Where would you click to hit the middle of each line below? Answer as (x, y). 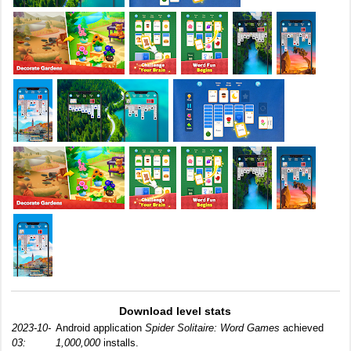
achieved (302, 328)
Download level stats (175, 311)
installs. (119, 343)
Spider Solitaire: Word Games (212, 328)
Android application (100, 328)
